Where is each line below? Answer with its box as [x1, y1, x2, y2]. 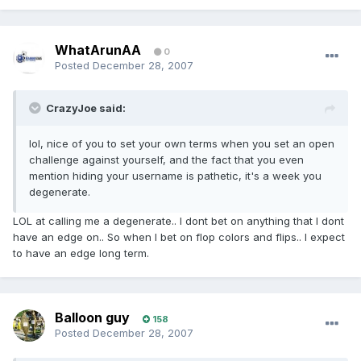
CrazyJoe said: [46, 102, 126, 115]
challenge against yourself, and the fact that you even [29, 153, 304, 167]
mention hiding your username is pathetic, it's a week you [29, 169, 322, 183]
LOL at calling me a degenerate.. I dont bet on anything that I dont [13, 214, 344, 228]
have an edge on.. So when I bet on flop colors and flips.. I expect [13, 230, 345, 244]
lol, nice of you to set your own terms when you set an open [29, 137, 334, 151]
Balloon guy [55, 309, 130, 326]
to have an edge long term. [13, 247, 149, 260]
